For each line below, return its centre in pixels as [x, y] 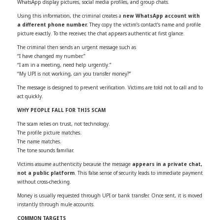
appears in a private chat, [167, 164]
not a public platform [46, 173]
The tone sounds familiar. [46, 150]
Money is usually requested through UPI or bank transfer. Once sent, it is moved [110, 195]
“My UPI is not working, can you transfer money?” [74, 73]
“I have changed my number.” [51, 56]
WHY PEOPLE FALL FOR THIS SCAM [61, 110]
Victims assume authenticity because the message [75, 164]
